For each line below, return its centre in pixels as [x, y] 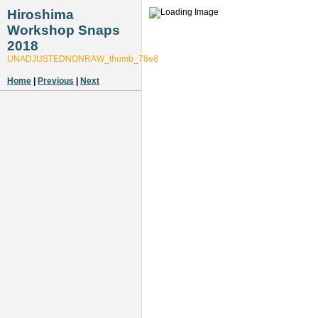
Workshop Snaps [64, 30]
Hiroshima [40, 15]
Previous [56, 81]
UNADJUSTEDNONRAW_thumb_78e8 [83, 59]
